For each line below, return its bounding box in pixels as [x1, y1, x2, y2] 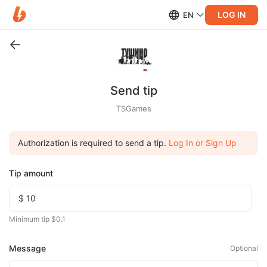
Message [9, 243, 46, 253]
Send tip [110, 83, 157, 98]
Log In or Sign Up [169, 138, 237, 148]
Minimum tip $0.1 [9, 215, 66, 223]
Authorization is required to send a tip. [18, 138, 166, 148]
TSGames [116, 104, 151, 113]
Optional [230, 244, 258, 253]
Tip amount [9, 168, 53, 178]
